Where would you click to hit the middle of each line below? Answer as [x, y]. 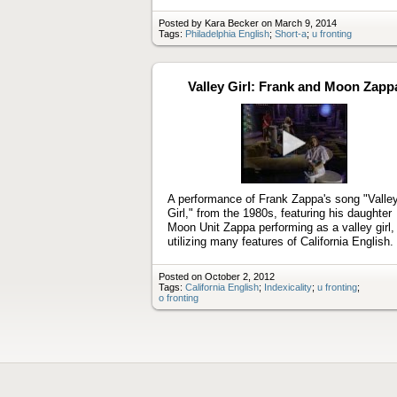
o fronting [179, 297]
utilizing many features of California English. [280, 241]
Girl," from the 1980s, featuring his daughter [280, 213]
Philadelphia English [227, 33]
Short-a [291, 33]
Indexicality [288, 287]
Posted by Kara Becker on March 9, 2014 [248, 23]
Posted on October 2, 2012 [217, 276]
